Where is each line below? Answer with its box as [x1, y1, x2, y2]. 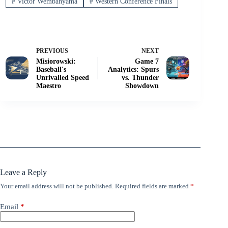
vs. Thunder [122, 74, 159, 82]
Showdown [125, 82, 159, 90]
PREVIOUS [36, 47, 68, 55]
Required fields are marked [115, 182, 190, 190]
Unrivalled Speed [36, 74, 89, 82]
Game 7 [135, 58, 159, 66]
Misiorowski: [36, 58, 76, 66]
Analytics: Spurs [108, 66, 159, 74]
